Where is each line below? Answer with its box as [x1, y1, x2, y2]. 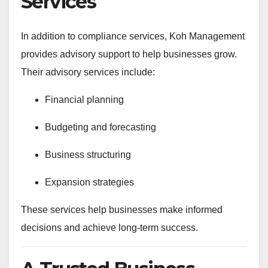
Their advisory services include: [21, 66, 155, 77]
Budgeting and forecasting [45, 121, 156, 132]
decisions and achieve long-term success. [21, 222, 198, 233]
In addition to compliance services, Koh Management [21, 31, 245, 41]
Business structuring [45, 149, 131, 160]
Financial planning [45, 94, 124, 105]
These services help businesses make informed [21, 204, 223, 215]
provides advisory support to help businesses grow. [21, 48, 237, 59]
